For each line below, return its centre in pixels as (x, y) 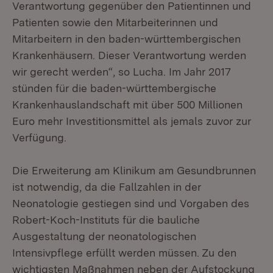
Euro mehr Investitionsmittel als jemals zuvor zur (132, 121)
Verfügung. (39, 137)
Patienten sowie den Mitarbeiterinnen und (115, 22)
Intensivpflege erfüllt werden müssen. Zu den (124, 253)
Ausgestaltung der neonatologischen (104, 236)
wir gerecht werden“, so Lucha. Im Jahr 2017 (122, 72)
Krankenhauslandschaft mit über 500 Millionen (127, 105)
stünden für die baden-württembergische (114, 88)
